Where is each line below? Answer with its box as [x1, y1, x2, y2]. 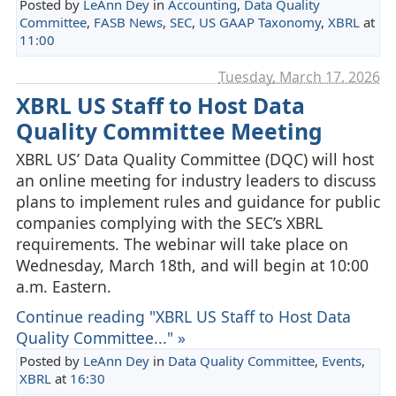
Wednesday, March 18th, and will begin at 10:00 [15, 255, 369, 277]
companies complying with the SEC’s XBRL [15, 212, 323, 234]
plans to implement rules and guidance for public [15, 191, 380, 213]
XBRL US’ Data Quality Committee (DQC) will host [15, 148, 374, 171]
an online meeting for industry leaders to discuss [15, 170, 376, 192]
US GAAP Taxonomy [198, 12, 321, 31]
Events [321, 352, 362, 370]
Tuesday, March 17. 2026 [218, 67, 381, 88]
